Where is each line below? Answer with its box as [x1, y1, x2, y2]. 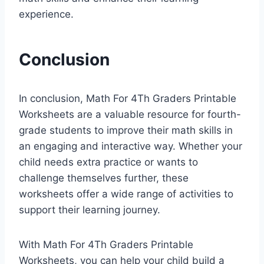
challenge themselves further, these [19, 172, 189, 184]
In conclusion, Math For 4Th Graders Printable [19, 93, 236, 105]
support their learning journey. [19, 204, 160, 216]
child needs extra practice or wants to [19, 156, 198, 169]
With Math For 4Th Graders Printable [19, 239, 193, 251]
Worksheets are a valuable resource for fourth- [19, 108, 241, 121]
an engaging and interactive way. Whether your [19, 140, 242, 153]
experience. [19, 8, 74, 21]
